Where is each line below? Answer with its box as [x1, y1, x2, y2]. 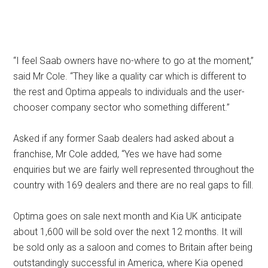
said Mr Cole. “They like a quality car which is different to [13, 70, 247, 82]
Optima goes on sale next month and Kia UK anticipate [13, 210, 242, 222]
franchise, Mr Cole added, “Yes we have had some [13, 148, 223, 160]
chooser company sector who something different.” [13, 101, 230, 113]
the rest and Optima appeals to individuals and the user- [13, 86, 245, 98]
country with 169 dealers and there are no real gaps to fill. [13, 179, 254, 191]
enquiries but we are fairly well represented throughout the [13, 163, 255, 175]
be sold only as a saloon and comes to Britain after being [13, 241, 253, 253]
